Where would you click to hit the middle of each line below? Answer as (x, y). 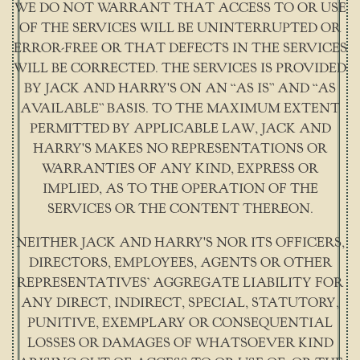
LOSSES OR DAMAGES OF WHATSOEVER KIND (180, 344)
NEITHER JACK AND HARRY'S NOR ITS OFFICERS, (180, 243)
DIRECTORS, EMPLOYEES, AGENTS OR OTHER (180, 263)
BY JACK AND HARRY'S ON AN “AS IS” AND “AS (180, 89)
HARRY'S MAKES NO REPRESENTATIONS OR (180, 149)
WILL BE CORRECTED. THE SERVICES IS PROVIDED (180, 69)
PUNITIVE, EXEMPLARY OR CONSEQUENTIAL (180, 323)
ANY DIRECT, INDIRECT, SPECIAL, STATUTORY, (180, 303)
